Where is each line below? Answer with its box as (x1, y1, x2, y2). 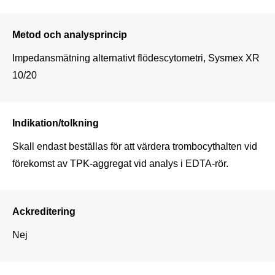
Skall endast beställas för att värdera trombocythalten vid (12, 140, 257, 152)
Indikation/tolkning (12, 117, 99, 128)
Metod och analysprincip (12, 28, 127, 40)
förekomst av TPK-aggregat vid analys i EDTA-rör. (12, 157, 228, 169)
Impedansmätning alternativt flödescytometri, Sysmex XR (12, 52, 260, 63)
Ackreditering (12, 205, 76, 217)
